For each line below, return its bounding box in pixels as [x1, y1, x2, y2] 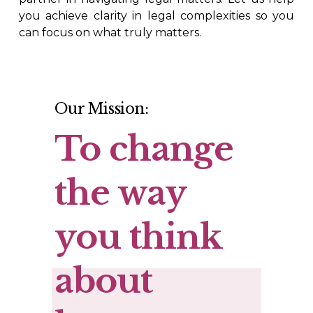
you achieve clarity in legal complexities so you [18, 9, 295, 23]
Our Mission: [54, 99, 149, 119]
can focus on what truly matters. [18, 26, 201, 40]
